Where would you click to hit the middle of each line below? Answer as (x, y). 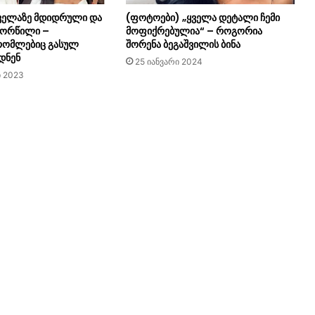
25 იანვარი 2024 (168, 61)
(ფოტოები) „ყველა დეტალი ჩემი (202, 17)
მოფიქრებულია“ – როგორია (194, 31)
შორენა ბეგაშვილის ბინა (183, 44)
